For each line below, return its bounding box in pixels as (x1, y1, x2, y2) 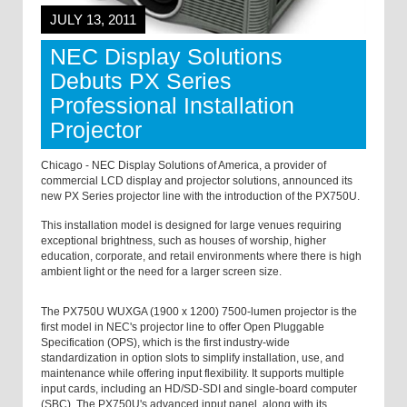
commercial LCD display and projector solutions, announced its (41, 174, 352, 188)
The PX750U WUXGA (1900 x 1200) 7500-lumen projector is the (41, 305, 357, 319)
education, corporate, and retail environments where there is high (41, 250, 362, 263)
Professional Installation (50, 93, 294, 119)
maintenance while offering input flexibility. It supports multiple (41, 367, 344, 381)
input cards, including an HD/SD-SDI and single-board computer (41, 382, 357, 396)
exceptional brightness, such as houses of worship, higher (41, 234, 326, 248)
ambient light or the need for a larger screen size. (41, 265, 282, 279)
